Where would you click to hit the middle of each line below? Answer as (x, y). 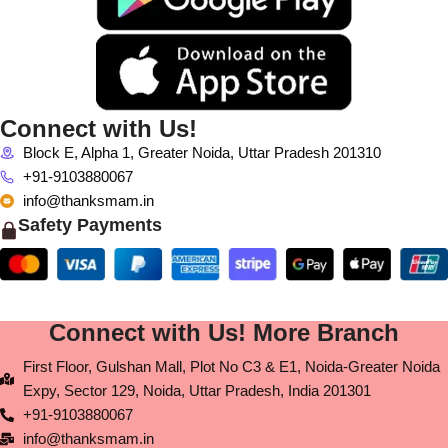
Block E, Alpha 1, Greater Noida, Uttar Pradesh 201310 (201, 152)
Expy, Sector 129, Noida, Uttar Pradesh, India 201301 (196, 391)
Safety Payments (90, 224)
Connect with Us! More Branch (223, 333)
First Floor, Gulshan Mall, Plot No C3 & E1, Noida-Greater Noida (231, 367)
